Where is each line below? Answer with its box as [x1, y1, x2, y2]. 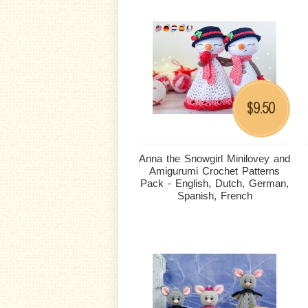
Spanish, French [177, 190, 252, 201]
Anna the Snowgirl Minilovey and [139, 153, 290, 164]
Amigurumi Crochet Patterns [149, 165, 280, 177]
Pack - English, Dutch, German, [140, 177, 289, 189]
